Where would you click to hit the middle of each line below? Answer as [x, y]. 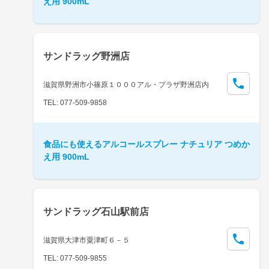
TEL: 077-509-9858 [75, 102]
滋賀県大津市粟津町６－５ [86, 240]
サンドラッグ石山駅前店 [96, 211]
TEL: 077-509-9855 [75, 258]
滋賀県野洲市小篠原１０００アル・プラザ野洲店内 [126, 84]
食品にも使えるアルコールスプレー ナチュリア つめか [147, 144]
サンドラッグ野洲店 [86, 56]
